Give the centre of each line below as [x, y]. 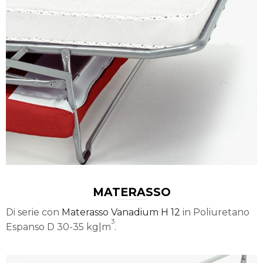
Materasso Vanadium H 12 [121, 213]
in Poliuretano [215, 213]
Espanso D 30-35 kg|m [58, 227]
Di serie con [34, 213]
